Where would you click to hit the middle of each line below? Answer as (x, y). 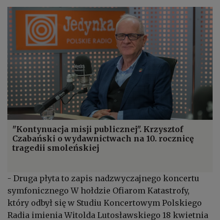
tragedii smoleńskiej (56, 148)
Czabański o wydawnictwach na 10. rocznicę (103, 139)
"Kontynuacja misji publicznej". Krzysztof (98, 129)
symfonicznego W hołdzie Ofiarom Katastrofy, (98, 191)
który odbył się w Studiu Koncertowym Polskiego (105, 203)
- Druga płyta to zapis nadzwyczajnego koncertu (103, 179)
